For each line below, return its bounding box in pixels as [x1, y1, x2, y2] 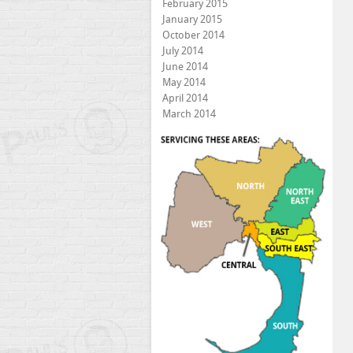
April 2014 [162, 92, 208, 104]
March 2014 [162, 108, 216, 120]
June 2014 [162, 61, 208, 72]
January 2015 [162, 13, 222, 25]
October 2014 [162, 29, 225, 41]
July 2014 [162, 45, 203, 57]
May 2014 [162, 76, 206, 88]
